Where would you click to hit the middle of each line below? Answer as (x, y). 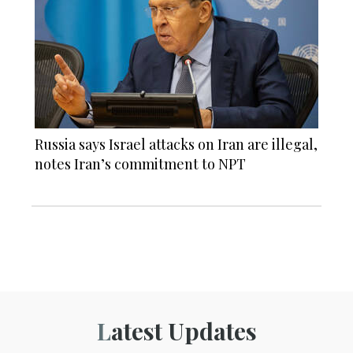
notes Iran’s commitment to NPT (140, 163)
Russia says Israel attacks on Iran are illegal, (176, 144)
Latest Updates (184, 331)
